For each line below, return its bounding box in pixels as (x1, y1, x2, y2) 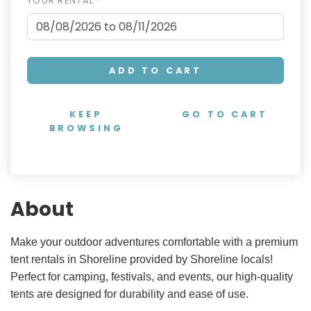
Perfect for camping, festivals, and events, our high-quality (10, 270, 293, 283)
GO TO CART (182, 108, 268, 120)
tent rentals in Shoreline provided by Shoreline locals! (10, 253, 273, 265)
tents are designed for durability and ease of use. (10, 287, 249, 300)
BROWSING (49, 121, 124, 134)
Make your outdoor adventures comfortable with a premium (10, 235, 298, 248)
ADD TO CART (108, 64, 203, 76)
